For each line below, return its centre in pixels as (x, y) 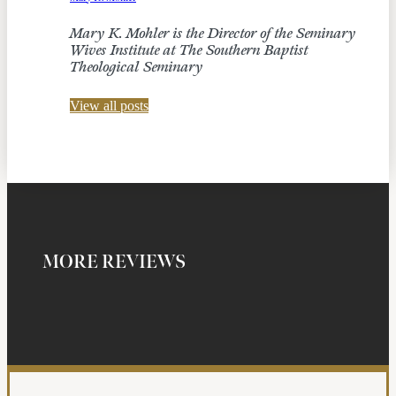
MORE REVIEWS (114, 263)
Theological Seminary (137, 67)
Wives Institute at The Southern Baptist (189, 50)
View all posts (109, 105)
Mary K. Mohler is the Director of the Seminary (213, 34)
